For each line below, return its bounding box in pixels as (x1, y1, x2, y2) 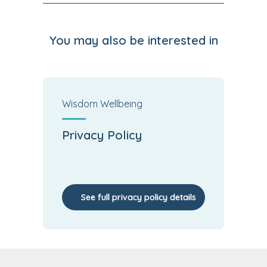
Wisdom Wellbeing (62, 98, 142, 110)
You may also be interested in (49, 33, 218, 48)
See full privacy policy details (81, 192, 196, 203)
